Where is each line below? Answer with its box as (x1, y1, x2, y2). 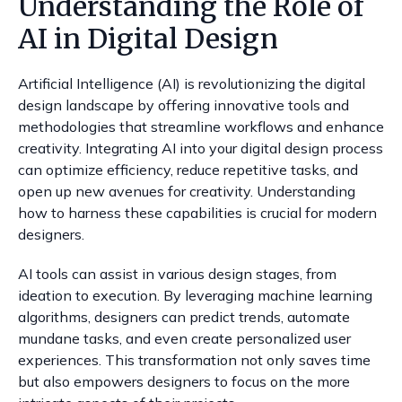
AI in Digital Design (18, 22, 278, 56)
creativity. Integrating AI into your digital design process (18, 139, 383, 157)
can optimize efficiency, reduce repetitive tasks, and (18, 161, 358, 179)
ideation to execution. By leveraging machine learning (18, 286, 372, 304)
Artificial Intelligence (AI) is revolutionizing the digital (18, 74, 365, 92)
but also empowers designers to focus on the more (18, 372, 350, 390)
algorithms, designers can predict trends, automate (18, 308, 350, 326)
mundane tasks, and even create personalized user (18, 329, 351, 347)
